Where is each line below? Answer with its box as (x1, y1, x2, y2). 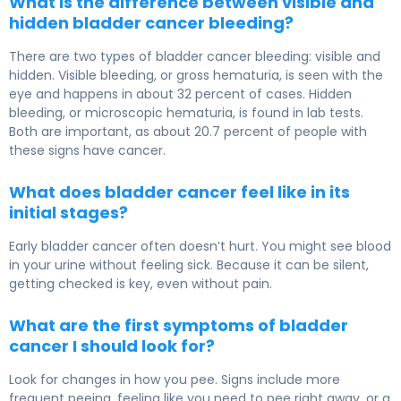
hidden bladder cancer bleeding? (9, 12, 294, 35)
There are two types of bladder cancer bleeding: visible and (9, 47, 380, 66)
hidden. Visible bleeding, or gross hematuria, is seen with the (9, 66, 383, 85)
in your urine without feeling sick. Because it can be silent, (9, 256, 369, 275)
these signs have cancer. (9, 141, 166, 160)
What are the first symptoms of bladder (9, 314, 348, 337)
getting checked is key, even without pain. (9, 275, 272, 294)
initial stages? (9, 201, 128, 225)
